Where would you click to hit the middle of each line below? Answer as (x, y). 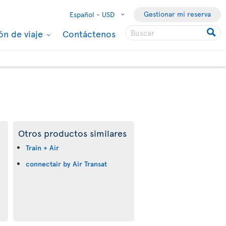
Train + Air (42, 148)
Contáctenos (89, 34)
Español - (85, 14)
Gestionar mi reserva (177, 14)
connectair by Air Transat (66, 164)
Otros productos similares (72, 133)
